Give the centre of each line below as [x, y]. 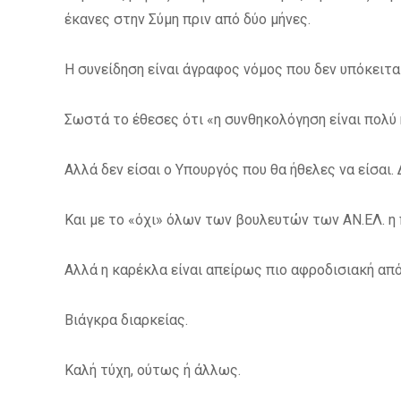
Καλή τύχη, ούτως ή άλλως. [153, 371]
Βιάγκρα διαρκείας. [126, 320]
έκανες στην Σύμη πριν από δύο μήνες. [188, 20]
